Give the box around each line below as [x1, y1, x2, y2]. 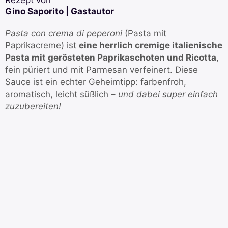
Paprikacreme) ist [5, 40, 79, 51]
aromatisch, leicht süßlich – [5, 89, 118, 100]
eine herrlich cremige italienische [79, 40, 222, 51]
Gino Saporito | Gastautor [5, 6, 114, 17]
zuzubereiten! [5, 101, 61, 112]
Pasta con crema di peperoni [5, 28, 122, 39]
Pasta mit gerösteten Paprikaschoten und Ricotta [5, 52, 216, 63]
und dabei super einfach [118, 89, 218, 100]
